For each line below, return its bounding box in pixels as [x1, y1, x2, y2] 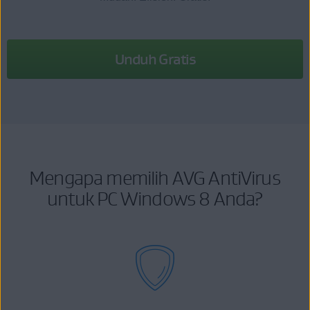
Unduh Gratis [114, 50, 196, 69]
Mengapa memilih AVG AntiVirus [30, 166, 280, 190]
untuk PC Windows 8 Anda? [46, 187, 264, 211]
